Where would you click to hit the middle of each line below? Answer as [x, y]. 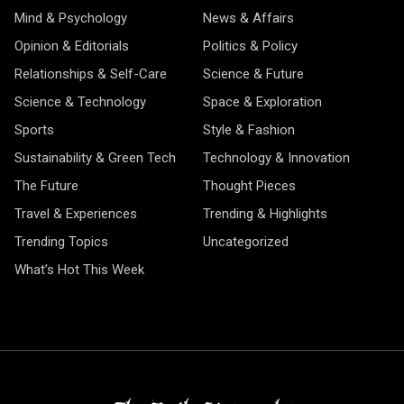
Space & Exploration [262, 102]
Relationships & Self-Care [91, 74]
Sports [34, 130]
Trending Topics [61, 242]
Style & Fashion [249, 130]
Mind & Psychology [71, 18]
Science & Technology [80, 102]
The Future [46, 186]
